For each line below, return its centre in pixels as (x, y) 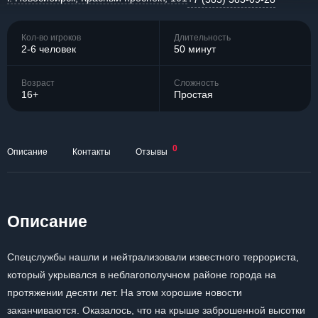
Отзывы (152, 152)
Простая (193, 94)
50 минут (195, 49)
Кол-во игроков (51, 37)
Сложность (196, 83)
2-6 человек (49, 49)
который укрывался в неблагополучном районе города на (142, 275)
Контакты (92, 152)
